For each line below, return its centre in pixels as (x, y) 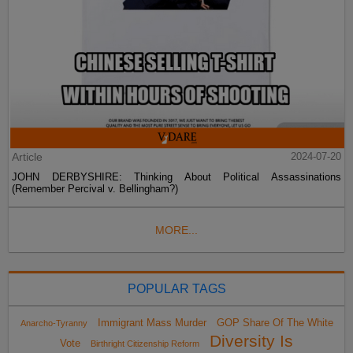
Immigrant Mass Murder (152, 323)
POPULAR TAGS (176, 289)
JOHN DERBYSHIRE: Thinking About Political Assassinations (176, 177)
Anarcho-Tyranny (54, 323)
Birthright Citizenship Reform (145, 344)
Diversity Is (251, 342)
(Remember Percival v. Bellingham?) (95, 189)
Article (28, 157)
